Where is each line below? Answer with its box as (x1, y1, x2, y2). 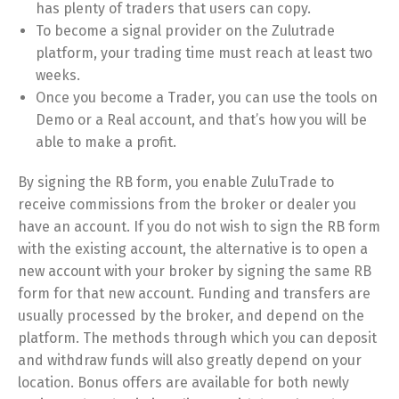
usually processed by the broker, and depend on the (18, 307, 364, 324)
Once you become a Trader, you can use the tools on (36, 89, 378, 106)
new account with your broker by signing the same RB (18, 263, 371, 280)
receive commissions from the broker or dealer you (18, 196, 356, 213)
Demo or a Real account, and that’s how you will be (36, 111, 367, 128)
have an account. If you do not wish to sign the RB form (18, 218, 380, 235)
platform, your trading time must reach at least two (36, 45, 372, 61)
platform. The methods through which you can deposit (18, 330, 377, 346)
